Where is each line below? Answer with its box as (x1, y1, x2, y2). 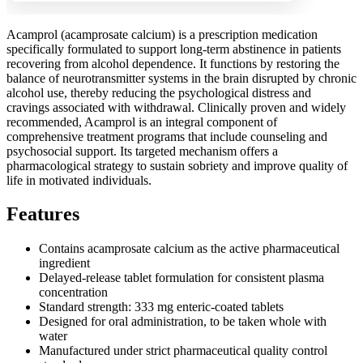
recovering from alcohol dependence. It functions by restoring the (6, 56, 340, 70)
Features (6, 203, 79, 225)
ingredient (39, 256, 90, 271)
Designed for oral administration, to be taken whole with (39, 314, 327, 329)
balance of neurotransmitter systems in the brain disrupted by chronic (6, 70, 357, 85)
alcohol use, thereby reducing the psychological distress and (6, 85, 311, 100)
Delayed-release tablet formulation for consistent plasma (39, 271, 324, 285)
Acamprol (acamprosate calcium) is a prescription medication (6, 27, 318, 41)
